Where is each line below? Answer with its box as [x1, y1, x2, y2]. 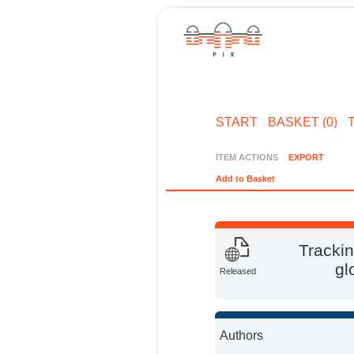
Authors [220, 328, 264, 342]
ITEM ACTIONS [216, 152, 279, 162]
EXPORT [288, 152, 324, 162]
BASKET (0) [267, 115, 337, 129]
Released [220, 266, 257, 277]
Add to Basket [216, 174, 276, 184]
